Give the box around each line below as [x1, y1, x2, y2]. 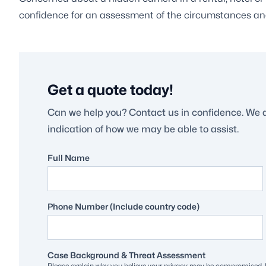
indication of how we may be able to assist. [47, 123, 239, 135]
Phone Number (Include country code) [47, 201, 199, 211]
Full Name [47, 152, 90, 163]
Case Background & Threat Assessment [47, 249, 205, 260]
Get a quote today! [47, 81, 173, 99]
